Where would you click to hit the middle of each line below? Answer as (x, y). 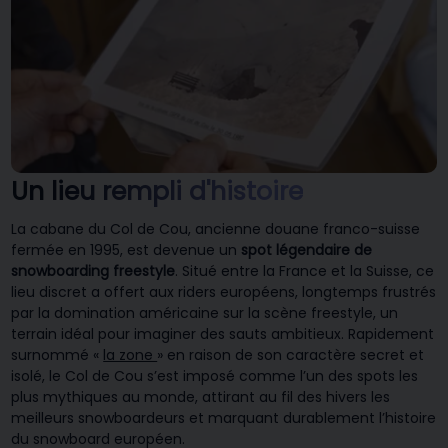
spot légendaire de (307, 250)
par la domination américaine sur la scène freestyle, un (205, 313)
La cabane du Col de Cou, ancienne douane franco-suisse (216, 229)
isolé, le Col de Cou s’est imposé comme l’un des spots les (215, 376)
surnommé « (57, 355)
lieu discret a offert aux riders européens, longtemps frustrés (224, 292)
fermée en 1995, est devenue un (126, 250)
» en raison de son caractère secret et (291, 355)
